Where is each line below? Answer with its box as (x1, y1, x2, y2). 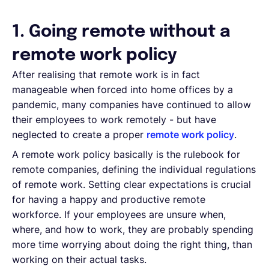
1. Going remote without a (12, 23, 231, 41)
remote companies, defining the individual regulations (12, 163, 256, 175)
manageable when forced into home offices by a (12, 83, 233, 95)
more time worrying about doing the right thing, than (12, 238, 252, 250)
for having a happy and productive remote (12, 193, 205, 205)
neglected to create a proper (12, 128, 147, 141)
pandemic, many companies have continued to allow (12, 98, 251, 110)
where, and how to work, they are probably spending (12, 223, 253, 235)
